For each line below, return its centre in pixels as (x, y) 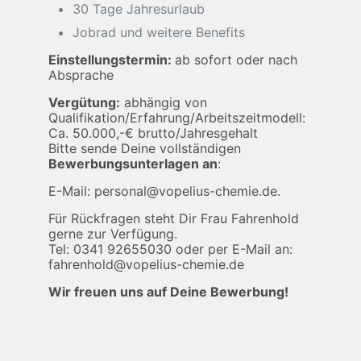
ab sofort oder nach (236, 60)
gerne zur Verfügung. (112, 234)
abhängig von (163, 102)
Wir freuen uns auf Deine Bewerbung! (168, 292)
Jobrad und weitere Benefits (158, 32)
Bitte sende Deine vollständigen (144, 148)
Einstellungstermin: (111, 60)
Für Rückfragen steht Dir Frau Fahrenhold (173, 218)
